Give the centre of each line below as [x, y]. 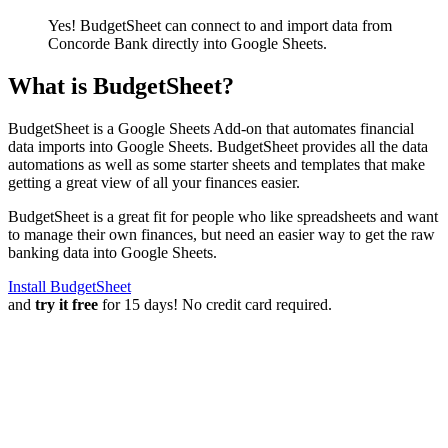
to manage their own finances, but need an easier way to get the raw [221, 234]
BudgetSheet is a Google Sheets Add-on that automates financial [211, 128]
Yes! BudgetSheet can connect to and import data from [220, 25]
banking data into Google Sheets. [112, 252]
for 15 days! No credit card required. [215, 304]
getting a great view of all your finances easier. [154, 182]
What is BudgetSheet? [121, 85]
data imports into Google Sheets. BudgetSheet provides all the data [218, 146]
